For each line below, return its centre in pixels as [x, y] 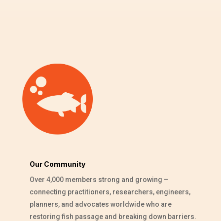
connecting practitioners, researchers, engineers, [110, 192]
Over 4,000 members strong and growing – [99, 179]
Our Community [57, 164]
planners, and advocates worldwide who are [100, 204]
